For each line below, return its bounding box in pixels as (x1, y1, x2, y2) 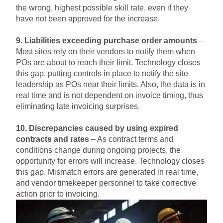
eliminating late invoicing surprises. (16, 102, 144, 111)
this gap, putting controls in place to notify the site (16, 69, 188, 78)
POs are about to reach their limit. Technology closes (16, 58, 201, 67)
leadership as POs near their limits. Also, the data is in (16, 80, 205, 89)
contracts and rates (16, 135, 89, 144)
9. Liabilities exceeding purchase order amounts (16, 36, 199, 45)
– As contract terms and (89, 135, 173, 144)
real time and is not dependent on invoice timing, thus (16, 91, 203, 100)
